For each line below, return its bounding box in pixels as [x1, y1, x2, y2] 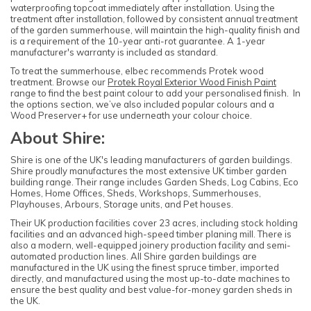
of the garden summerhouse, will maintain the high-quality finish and [10, 24, 300, 36]
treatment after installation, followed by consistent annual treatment [10, 13, 298, 25]
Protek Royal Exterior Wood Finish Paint [108, 76, 276, 87]
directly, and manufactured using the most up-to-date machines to [10, 272, 290, 284]
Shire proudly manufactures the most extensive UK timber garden [10, 165, 287, 177]
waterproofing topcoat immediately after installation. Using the [10, 2, 275, 14]
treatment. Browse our [10, 76, 108, 87]
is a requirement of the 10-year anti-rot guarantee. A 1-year [10, 35, 265, 47]
